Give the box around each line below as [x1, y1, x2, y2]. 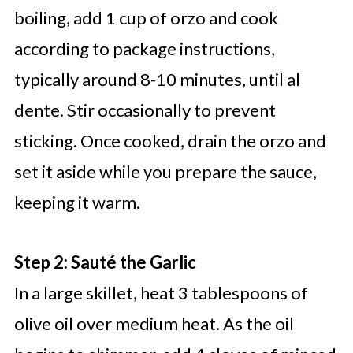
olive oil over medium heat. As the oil [13, 313, 294, 335]
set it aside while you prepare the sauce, [13, 161, 317, 183]
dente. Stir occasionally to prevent [13, 99, 276, 121]
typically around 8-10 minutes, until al [13, 69, 300, 91]
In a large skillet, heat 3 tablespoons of [13, 282, 308, 304]
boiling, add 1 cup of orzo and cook [13, 7, 278, 29]
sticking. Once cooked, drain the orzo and [13, 130, 326, 152]
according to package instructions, [13, 38, 275, 60]
